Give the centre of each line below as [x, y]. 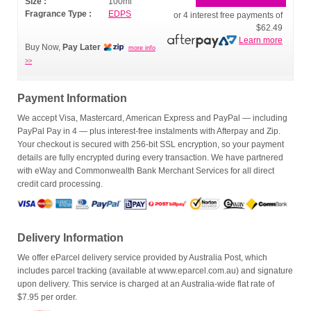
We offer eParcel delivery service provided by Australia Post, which [142, 258]
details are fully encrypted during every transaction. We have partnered [150, 158]
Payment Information [72, 99]
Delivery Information [70, 238]
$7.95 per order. [47, 297]
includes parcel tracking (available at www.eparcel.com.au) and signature [155, 271]
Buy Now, [44, 48]
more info [142, 48]
